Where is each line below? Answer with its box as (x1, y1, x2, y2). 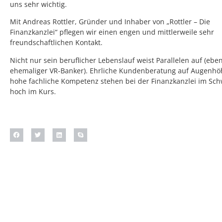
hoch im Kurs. (10, 86, 56, 96)
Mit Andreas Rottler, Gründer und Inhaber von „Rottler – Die (10, 17, 210, 27)
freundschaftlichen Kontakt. (10, 38, 103, 48)
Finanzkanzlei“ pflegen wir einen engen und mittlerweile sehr (10, 27, 214, 37)
